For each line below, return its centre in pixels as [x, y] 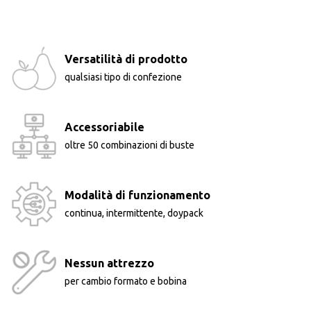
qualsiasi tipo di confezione [123, 77]
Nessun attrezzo [109, 263]
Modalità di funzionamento [137, 195]
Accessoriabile [104, 127]
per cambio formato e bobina [126, 281]
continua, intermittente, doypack [134, 213]
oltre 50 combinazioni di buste [129, 145]
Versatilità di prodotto [126, 59]
